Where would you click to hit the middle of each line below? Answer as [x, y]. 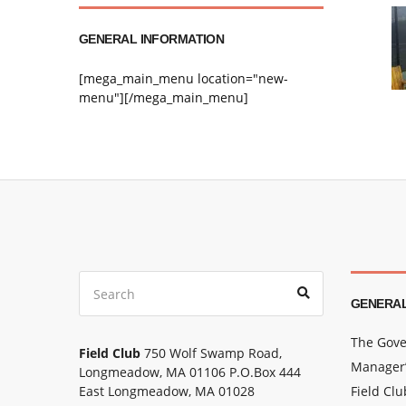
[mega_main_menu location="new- [184, 78]
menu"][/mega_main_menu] [164, 97]
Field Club [110, 353]
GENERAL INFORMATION [152, 39]
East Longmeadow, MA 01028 [167, 391]
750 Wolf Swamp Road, [211, 353]
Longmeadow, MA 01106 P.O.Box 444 [190, 372]
